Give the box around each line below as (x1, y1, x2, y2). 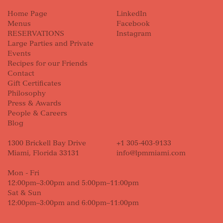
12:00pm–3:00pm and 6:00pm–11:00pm (7, 199, 139, 207)
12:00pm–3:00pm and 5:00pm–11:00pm (7, 179, 139, 187)
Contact (7, 69, 34, 78)
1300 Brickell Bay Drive (7, 139, 86, 147)
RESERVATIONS (7, 29, 64, 38)
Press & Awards (7, 99, 61, 108)
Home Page (7, 9, 47, 18)
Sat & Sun (7, 189, 41, 197)
